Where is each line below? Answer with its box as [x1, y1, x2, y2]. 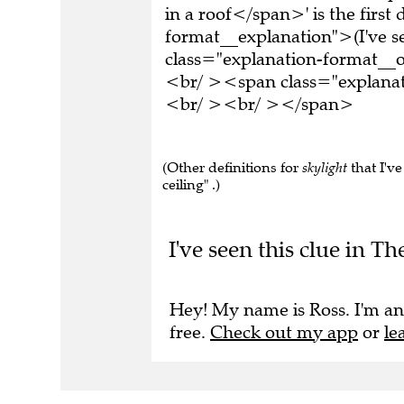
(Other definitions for [162, 159, 302, 176]
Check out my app [210, 320, 358, 344]
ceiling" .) [162, 176, 220, 193]
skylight [302, 159, 347, 176]
